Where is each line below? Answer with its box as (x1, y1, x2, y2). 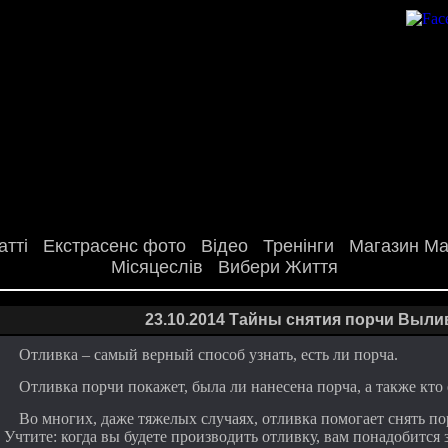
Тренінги (263, 236, 334, 256)
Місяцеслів (110, 257, 203, 277)
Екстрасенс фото (43, 236, 186, 256)
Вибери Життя (217, 257, 338, 277)
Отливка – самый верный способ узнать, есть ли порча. (19, 346, 398, 363)
